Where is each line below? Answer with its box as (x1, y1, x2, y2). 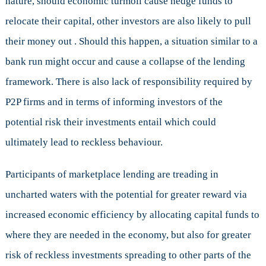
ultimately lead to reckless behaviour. (5, 137, 163, 148)
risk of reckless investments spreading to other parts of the (5, 249, 251, 261)
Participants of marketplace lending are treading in (5, 169, 218, 180)
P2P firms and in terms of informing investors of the (5, 96, 223, 108)
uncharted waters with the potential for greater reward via (5, 189, 247, 201)
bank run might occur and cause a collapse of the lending (5, 56, 245, 68)
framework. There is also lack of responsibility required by (5, 76, 252, 88)
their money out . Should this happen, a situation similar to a (5, 36, 258, 47)
